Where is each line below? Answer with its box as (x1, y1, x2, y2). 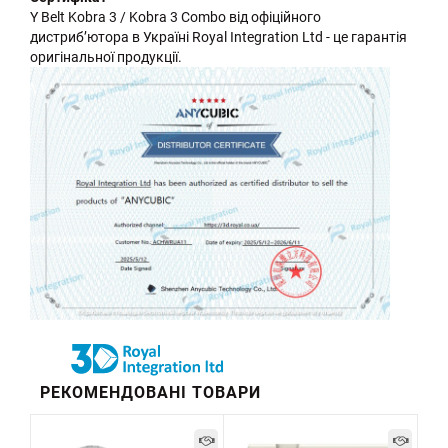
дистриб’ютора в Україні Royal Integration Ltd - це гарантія (30, 29, 407, 46)
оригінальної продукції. (30, 49, 182, 66)
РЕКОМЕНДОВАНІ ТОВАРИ (40, 382, 261, 402)
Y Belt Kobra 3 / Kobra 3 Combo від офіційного (30, 9, 321, 26)
